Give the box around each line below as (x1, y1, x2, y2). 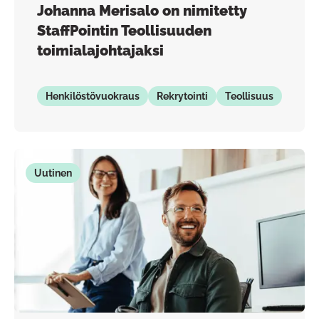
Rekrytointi (157, 90, 208, 102)
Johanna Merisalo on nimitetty (37, 2, 247, 19)
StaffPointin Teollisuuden (37, 22, 211, 39)
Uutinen (34, 167, 72, 179)
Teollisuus (225, 90, 273, 102)
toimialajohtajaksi (37, 42, 164, 59)
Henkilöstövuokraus (46, 90, 140, 102)
